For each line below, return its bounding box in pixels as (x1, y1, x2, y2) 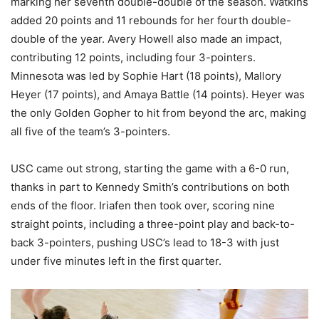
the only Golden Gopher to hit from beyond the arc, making (11, 106, 306, 120)
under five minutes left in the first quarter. (11, 254, 221, 268)
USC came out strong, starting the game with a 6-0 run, (11, 162, 289, 176)
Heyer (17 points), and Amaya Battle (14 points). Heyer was (11, 88, 305, 102)
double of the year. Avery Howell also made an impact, (11, 32, 282, 46)
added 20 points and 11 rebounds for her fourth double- (11, 14, 291, 28)
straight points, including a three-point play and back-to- (11, 217, 295, 231)
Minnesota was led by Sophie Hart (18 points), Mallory (11, 69, 281, 83)
